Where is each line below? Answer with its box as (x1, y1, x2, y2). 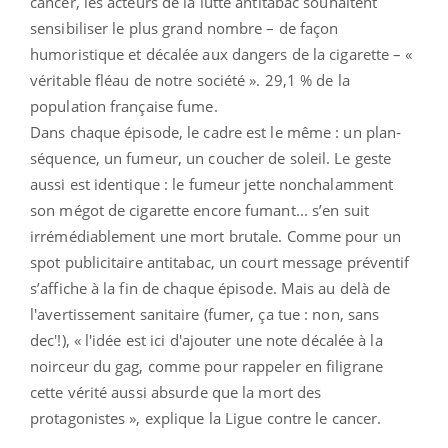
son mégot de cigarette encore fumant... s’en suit (30, 199, 369, 220)
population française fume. (30, 95, 218, 116)
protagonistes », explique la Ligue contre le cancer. (30, 407, 382, 428)
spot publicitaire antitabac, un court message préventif (30, 251, 410, 272)
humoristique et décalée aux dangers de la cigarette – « (30, 43, 413, 64)
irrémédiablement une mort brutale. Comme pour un (30, 225, 401, 246)
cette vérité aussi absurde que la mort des (30, 381, 322, 402)
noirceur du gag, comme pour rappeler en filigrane (30, 355, 383, 376)
